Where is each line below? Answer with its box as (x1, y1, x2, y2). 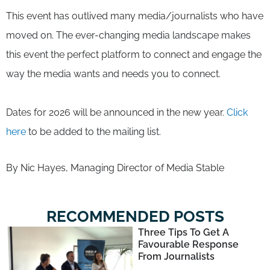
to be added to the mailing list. (26, 125, 161, 137)
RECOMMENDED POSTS (46, 207, 224, 225)
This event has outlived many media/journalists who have (6, 10, 263, 22)
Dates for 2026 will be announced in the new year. (6, 106, 227, 118)
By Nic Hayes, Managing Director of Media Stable (6, 162, 224, 174)
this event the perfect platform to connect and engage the (6, 48, 262, 60)
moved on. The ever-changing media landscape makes (6, 29, 251, 41)
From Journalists (137, 250, 215, 262)
